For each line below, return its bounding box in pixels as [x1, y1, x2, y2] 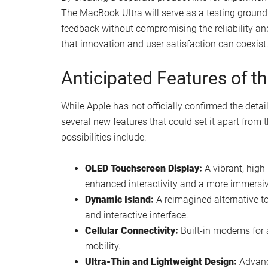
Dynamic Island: [85, 193, 154, 205]
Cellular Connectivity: [85, 224, 178, 236]
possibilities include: [61, 131, 146, 143]
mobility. [85, 240, 121, 252]
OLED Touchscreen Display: [85, 162, 202, 174]
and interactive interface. [85, 209, 188, 221]
